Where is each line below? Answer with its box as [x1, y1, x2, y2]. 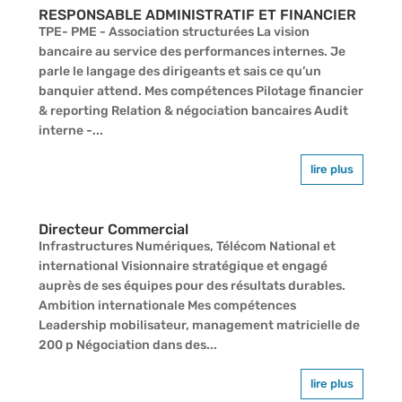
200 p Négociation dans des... [38, 336, 217, 353]
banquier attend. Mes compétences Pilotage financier [38, 83, 363, 99]
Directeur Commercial [38, 220, 188, 238]
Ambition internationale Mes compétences [38, 297, 296, 313]
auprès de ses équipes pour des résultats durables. [38, 277, 345, 293]
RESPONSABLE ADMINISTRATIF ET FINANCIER [38, 5, 356, 23]
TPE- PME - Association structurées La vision [38, 23, 310, 39]
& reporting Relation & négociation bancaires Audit [38, 102, 348, 118]
